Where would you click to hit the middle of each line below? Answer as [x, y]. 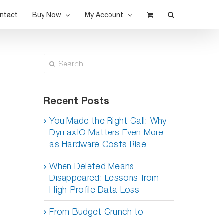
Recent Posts [77, 100]
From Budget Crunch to [97, 211]
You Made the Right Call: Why [108, 120]
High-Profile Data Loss [94, 189]
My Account [104, 15]
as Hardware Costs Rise [98, 144]
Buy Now [47, 15]
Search [57, 59]
